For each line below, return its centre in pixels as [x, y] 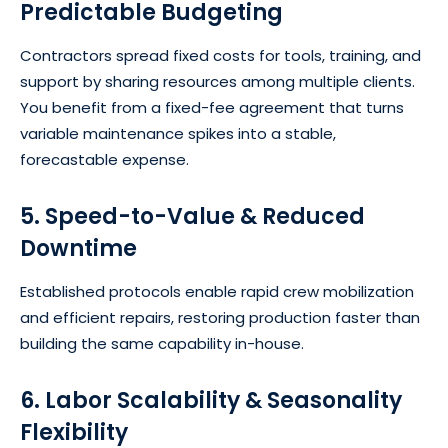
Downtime [78, 248]
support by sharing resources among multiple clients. [217, 81]
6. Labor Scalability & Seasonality [211, 400]
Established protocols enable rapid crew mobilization [217, 291]
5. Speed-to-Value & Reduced [192, 216]
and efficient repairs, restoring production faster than [220, 317]
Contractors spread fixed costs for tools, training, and [220, 55]
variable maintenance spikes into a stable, [178, 133]
